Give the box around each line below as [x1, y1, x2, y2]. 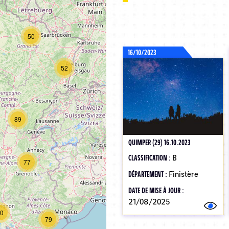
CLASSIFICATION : [128, 152, 172, 163]
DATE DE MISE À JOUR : [128, 185, 184, 195]
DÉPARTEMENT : [128, 169, 169, 179]
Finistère [168, 169, 198, 179]
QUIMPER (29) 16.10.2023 [128, 137, 190, 147]
